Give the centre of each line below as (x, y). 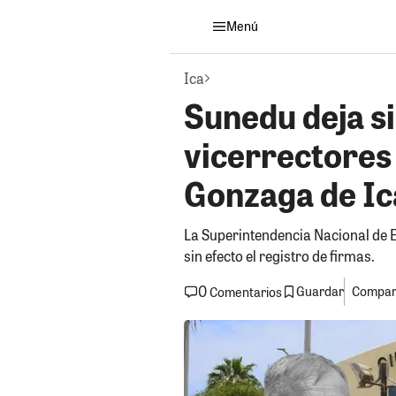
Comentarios (246, 292)
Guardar (320, 292)
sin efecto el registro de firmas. (279, 255)
